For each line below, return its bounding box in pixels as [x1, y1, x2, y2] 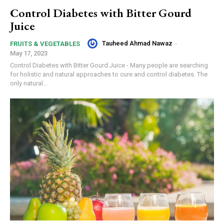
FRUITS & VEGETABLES [10, 39, 80, 47]
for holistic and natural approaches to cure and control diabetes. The [10, 70, 207, 78]
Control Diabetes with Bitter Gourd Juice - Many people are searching [10, 61, 208, 69]
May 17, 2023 [10, 49, 47, 57]
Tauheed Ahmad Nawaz [102, 39, 172, 47]
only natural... [10, 79, 47, 87]
